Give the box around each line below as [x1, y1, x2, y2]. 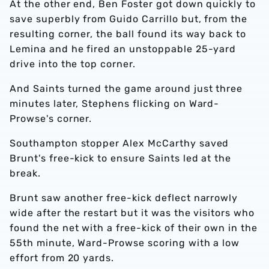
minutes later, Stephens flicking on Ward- [10, 98, 220, 109]
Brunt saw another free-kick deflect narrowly [10, 192, 238, 204]
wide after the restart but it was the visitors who [10, 207, 255, 219]
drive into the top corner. [10, 58, 136, 70]
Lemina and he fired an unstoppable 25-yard [10, 43, 237, 55]
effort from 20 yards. [10, 252, 115, 264]
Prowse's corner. [10, 113, 92, 124]
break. [10, 168, 41, 179]
